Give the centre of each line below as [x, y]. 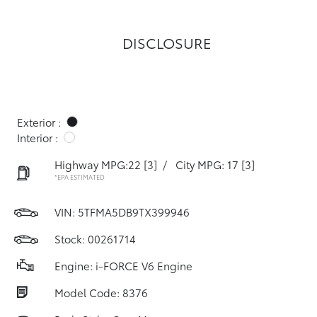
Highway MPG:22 [98, 164]
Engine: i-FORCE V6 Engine [123, 265]
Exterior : [39, 122]
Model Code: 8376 [101, 292]
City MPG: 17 [207, 164]
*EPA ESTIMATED [80, 177]
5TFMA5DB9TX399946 [134, 212]
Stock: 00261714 [95, 238]
